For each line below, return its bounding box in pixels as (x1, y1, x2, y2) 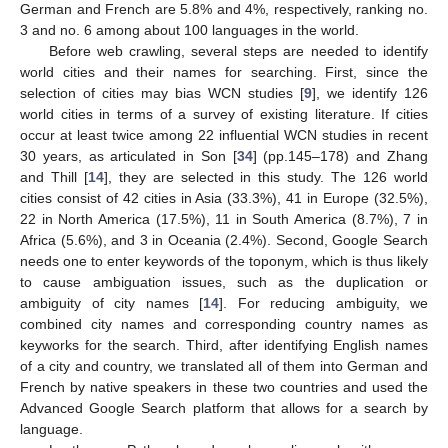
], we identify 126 (312, 84, 428, 101)
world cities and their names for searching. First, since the (20, 63, 428, 80)
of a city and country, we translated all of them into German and (20, 357, 428, 374)
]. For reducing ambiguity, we (219, 294, 428, 311)
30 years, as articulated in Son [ (20, 147, 237, 164)
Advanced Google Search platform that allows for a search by (20, 399, 428, 416)
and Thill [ (20, 168, 88, 185)
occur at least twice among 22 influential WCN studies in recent (20, 126, 428, 143)
